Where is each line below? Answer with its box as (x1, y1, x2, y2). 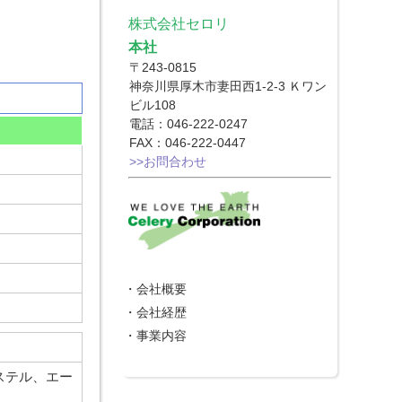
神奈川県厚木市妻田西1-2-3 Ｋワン (129, 79, 328, 93)
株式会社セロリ (128, 14, 230, 31)
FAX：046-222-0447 (129, 135, 247, 150)
